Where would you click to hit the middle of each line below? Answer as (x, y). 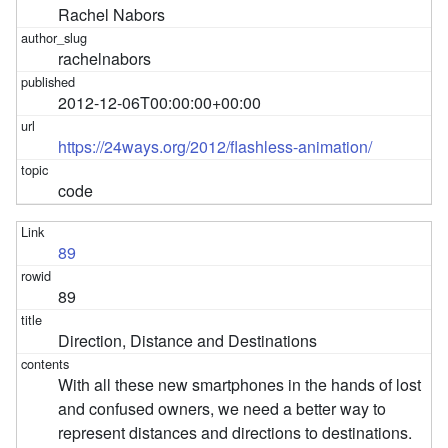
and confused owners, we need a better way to (222, 408)
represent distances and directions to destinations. (235, 432)
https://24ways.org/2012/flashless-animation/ (215, 146)
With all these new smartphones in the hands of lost (240, 384)
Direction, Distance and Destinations (188, 340)
